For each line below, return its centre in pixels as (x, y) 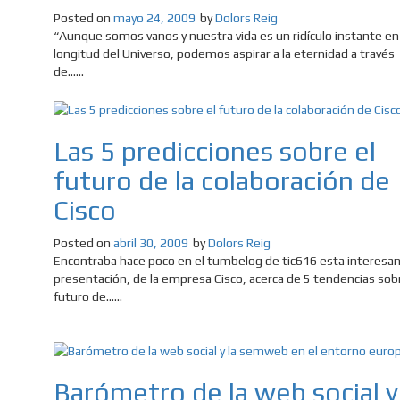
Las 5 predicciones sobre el (215, 152)
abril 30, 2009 (151, 243)
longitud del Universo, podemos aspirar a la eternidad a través (224, 54)
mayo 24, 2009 (154, 18)
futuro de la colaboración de (222, 181)
